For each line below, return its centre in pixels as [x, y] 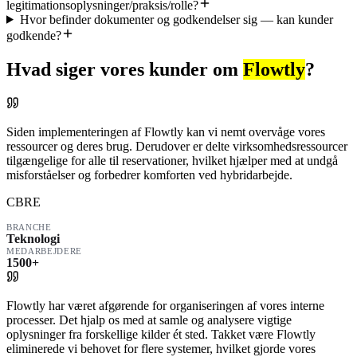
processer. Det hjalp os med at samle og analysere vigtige [149, 320]
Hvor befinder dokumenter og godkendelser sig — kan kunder [176, 19]
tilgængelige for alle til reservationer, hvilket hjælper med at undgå [172, 160]
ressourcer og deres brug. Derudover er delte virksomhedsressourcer [177, 146]
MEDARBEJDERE [44, 251]
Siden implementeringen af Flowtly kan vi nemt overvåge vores [166, 131]
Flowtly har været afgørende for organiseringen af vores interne [165, 305]
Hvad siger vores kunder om [125, 69]
